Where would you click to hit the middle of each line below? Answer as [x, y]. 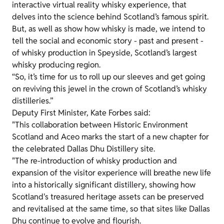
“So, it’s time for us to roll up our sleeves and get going [108, 77]
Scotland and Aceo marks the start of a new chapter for [110, 137]
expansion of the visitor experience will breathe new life [111, 173]
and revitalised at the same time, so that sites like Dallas [111, 209]
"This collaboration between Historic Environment [100, 125]
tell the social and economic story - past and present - [108, 41]
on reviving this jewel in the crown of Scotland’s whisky [109, 89]
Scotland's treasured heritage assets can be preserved [108, 197]
